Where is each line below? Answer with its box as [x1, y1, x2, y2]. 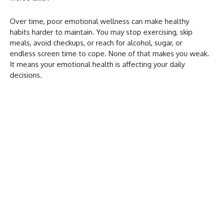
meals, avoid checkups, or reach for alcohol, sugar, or [10, 38, 182, 47]
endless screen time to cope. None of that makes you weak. [10, 48, 209, 58]
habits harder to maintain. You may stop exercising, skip [10, 27, 193, 37]
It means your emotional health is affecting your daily [10, 59, 185, 69]
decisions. [10, 70, 42, 80]
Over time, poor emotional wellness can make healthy [10, 16, 189, 26]
